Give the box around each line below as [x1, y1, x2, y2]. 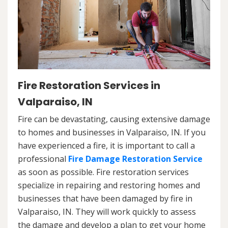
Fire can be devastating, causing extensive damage [18, 113, 210, 125]
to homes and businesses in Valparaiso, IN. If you [18, 127, 206, 138]
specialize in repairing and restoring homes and [18, 180, 200, 191]
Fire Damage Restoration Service [68, 153, 203, 165]
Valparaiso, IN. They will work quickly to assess [18, 206, 196, 218]
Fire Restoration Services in [18, 78, 160, 93]
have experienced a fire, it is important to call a [18, 140, 195, 152]
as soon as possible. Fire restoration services [18, 166, 189, 178]
